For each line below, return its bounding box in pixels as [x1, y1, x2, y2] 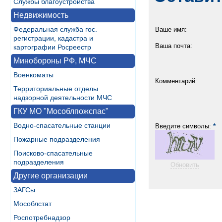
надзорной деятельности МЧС [13, 94, 112, 102]
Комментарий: [155, 77, 197, 85]
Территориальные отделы [13, 85, 98, 93]
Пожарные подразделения [13, 135, 100, 143]
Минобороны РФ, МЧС [13, 56, 97, 65]
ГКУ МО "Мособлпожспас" [13, 107, 109, 115]
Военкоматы [13, 71, 54, 79]
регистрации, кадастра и [13, 34, 93, 42]
